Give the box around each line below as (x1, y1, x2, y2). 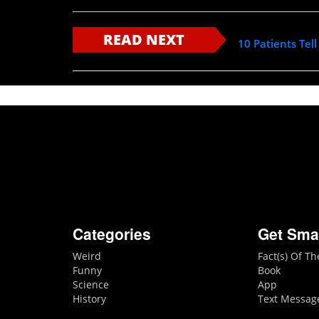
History (73, 292, 106, 306)
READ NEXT (103, 30, 184, 50)
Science (73, 278, 109, 292)
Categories (73, 223, 151, 245)
